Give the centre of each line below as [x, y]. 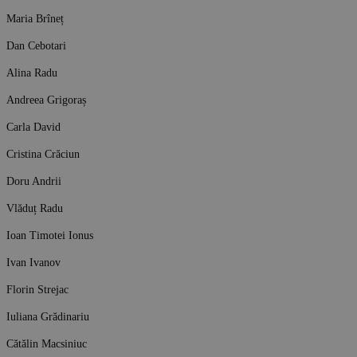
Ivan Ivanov [33, 262]
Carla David [33, 126]
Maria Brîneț [35, 18]
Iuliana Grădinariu [48, 316]
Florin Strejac [37, 289]
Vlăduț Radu [35, 208]
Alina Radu [32, 72]
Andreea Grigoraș [46, 99]
